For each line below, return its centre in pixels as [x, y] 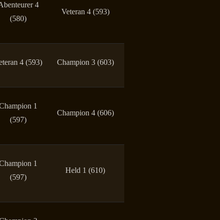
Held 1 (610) [85, 170]
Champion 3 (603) [85, 62]
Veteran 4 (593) [85, 11]
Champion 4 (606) [85, 112]
